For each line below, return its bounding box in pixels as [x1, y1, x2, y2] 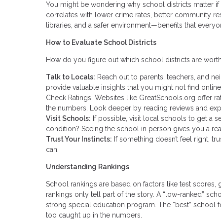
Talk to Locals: [46, 73, 95, 81]
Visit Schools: [46, 114, 91, 122]
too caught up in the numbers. [46, 211, 142, 219]
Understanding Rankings [46, 162, 129, 171]
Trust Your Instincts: [46, 135, 112, 143]
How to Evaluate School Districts [46, 38, 156, 46]
